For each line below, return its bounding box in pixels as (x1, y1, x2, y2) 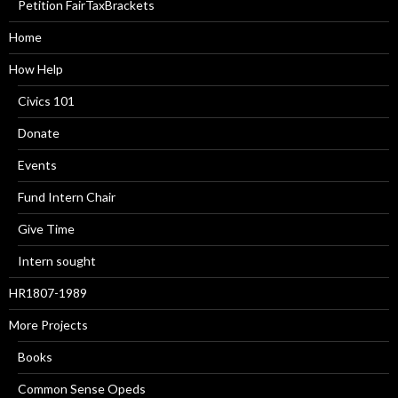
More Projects (9, 316, 88, 332)
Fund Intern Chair (18, 188, 115, 204)
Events (18, 156, 57, 172)
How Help (9, 60, 63, 76)
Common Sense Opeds (18, 380, 146, 396)
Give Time (18, 220, 75, 236)
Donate (18, 124, 60, 140)
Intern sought (18, 252, 96, 268)
